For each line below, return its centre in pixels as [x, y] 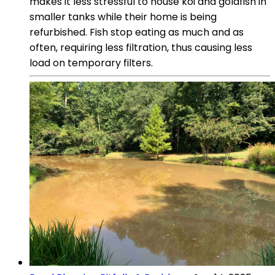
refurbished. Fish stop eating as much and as [137, 32]
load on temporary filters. [91, 63]
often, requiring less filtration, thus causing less [141, 47]
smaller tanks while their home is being [123, 17]
